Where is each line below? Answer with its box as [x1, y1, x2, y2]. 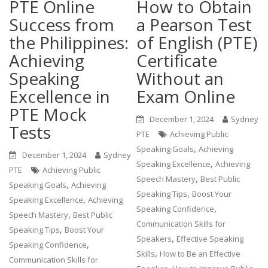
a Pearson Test [136, 13, 252, 36]
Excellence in [9, 85, 111, 108]
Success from [9, 13, 115, 36]
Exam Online [136, 85, 236, 108]
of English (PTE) [136, 31, 258, 54]
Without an [136, 67, 224, 90]
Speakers [136, 233, 172, 244]
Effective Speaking [176, 233, 244, 244]
